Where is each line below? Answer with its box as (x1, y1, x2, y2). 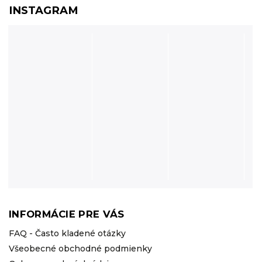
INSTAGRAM (9, 4, 78, 18)
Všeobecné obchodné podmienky (9, 243, 152, 254)
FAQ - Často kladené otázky (9, 227, 126, 239)
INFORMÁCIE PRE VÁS (9, 208, 125, 220)
